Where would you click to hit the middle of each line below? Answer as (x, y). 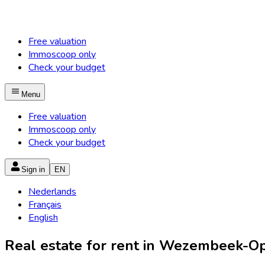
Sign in (33, 169)
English (43, 218)
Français (45, 205)
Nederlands (52, 192)
